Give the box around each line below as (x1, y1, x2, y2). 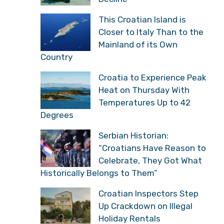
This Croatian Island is (98, 14, 186, 24)
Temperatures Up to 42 (98, 97, 190, 107)
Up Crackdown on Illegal (98, 200, 192, 211)
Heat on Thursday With (98, 84, 189, 95)
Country (40, 51, 72, 62)
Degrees (40, 109, 73, 120)
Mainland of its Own (98, 39, 177, 49)
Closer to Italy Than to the (98, 26, 203, 37)
